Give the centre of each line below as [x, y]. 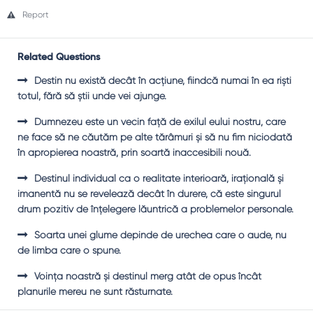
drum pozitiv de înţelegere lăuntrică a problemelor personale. [155, 209]
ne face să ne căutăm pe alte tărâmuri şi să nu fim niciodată [155, 137]
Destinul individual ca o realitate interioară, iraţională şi [159, 178]
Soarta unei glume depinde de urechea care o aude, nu [160, 235]
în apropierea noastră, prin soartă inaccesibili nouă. [134, 152]
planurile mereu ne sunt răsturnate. [95, 291]
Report [36, 15]
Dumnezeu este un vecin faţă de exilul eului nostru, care [160, 122]
